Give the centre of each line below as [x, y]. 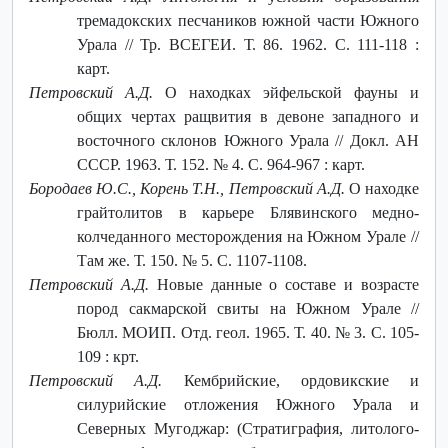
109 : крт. [108, 356]
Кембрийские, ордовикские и [290, 380]
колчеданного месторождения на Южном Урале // [248, 236]
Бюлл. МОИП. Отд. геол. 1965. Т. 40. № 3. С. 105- [248, 332]
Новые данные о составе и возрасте [284, 284]
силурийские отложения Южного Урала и [248, 404]
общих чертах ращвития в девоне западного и [248, 116]
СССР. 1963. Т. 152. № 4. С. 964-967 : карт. [221, 164]
